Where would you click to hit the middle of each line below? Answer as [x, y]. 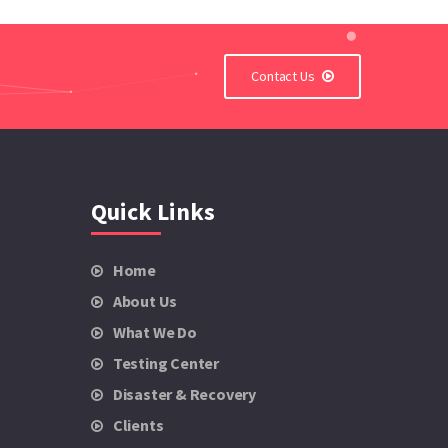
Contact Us [284, 76]
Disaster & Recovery [184, 394]
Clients [138, 425]
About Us [145, 301]
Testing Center [166, 363]
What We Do [154, 332]
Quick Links [153, 212]
